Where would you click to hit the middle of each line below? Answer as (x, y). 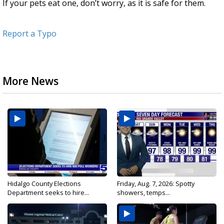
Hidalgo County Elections (44, 184)
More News (30, 81)
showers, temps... (143, 193)
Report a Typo (29, 34)
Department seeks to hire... (48, 193)
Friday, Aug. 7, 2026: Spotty (156, 184)
